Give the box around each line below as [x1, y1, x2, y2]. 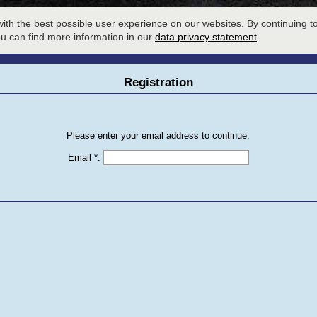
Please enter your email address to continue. [67, 130, 250, 142]
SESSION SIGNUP [234, 10, 301, 18]
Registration [123, 76, 193, 90]
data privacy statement [155, 31, 257, 43]
